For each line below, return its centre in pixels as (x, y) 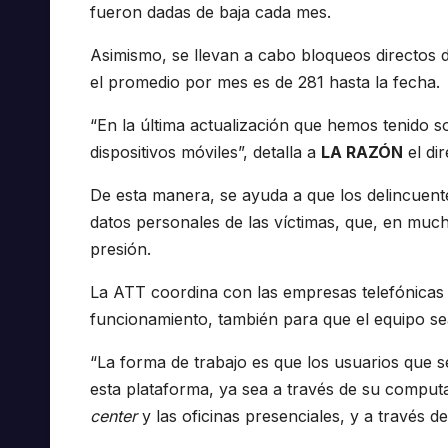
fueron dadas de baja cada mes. (210, 12)
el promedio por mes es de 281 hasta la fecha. (265, 82)
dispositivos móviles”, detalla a (205, 152)
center (113, 416)
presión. (120, 249)
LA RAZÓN (362, 152)
